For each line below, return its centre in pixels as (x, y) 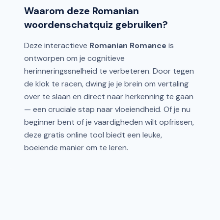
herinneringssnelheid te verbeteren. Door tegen (109, 71)
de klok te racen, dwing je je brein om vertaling (106, 84)
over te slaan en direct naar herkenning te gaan (109, 96)
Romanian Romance (128, 45)
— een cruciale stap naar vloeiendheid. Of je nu (107, 109)
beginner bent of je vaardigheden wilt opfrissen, (109, 122)
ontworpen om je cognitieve (74, 58)
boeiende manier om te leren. (76, 148)
